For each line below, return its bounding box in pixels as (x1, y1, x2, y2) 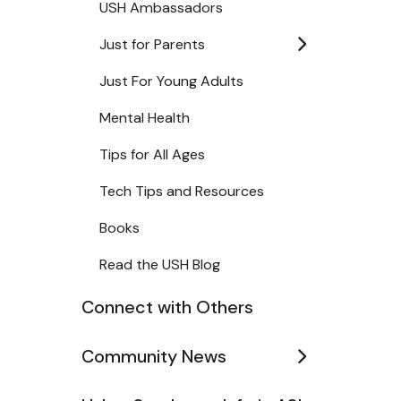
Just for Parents (99, 35, 205, 54)
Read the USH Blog (99, 255, 220, 274)
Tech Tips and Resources (99, 182, 264, 200)
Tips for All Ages (99, 145, 205, 164)
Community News (81, 345, 226, 368)
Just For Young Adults (99, 72, 243, 90)
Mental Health (99, 108, 190, 127)
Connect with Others (81, 295, 253, 319)
